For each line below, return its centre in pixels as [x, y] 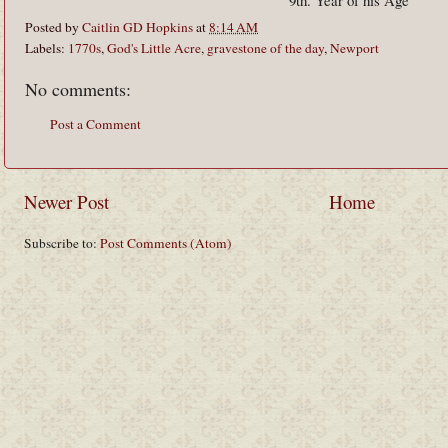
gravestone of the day [265, 48]
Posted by [53, 27]
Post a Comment [95, 123]
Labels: [46, 48]
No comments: [78, 89]
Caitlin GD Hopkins [137, 27]
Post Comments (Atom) [166, 242]
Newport [354, 48]
